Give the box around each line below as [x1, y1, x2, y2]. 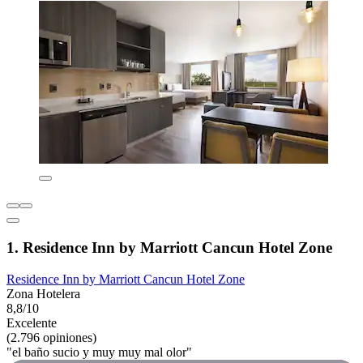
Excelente [6, 315, 57, 330]
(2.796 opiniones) [6, 330, 96, 344]
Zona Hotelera [6, 286, 80, 301]
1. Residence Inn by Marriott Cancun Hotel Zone [6, 238, 332, 256]
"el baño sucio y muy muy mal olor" [6, 344, 192, 359]
